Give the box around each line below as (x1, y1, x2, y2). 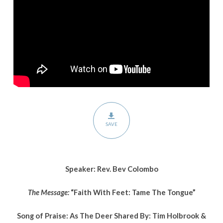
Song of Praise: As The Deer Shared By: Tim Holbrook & (17, 211, 206, 220)
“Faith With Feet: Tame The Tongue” (70, 187, 196, 197)
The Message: (27, 187, 71, 197)
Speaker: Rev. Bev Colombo (65, 164, 158, 173)
